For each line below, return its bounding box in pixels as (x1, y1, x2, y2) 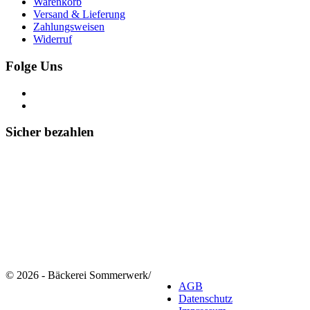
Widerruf (33, 33, 72, 46)
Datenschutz (179, 293, 232, 305)
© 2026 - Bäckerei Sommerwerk (6, 269, 148, 282)
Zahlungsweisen (33, 21, 104, 33)
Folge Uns (6, 58, 62, 73)
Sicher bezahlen (6, 125, 94, 140)
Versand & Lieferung (33, 8, 125, 21)
